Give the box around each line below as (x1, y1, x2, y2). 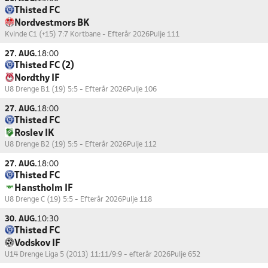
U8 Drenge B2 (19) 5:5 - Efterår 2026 (5, 141, 127, 148)
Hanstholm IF (14, 184, 73, 193)
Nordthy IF (14, 74, 60, 83)
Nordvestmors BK (14, 19, 90, 28)
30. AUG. (5, 215, 37, 223)
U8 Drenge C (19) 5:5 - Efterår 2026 (5, 196, 122, 203)
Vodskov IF (14, 239, 60, 248)
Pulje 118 (122, 196, 152, 203)
